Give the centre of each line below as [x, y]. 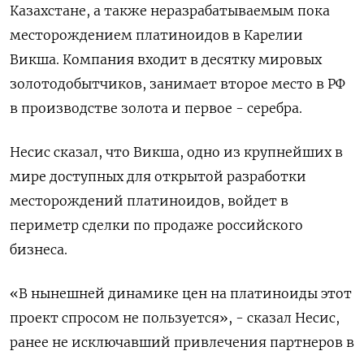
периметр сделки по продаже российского [156, 225]
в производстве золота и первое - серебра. [156, 108]
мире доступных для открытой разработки [158, 177]
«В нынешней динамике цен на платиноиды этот [181, 294]
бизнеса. [39, 250]
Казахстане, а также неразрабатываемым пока [170, 11]
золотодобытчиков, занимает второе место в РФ [178, 84]
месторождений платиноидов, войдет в [149, 201]
